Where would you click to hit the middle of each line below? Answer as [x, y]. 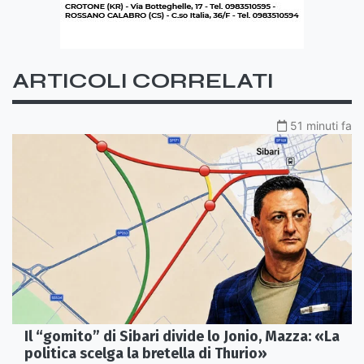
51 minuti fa [321, 125]
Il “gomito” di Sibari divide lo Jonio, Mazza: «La [182, 337]
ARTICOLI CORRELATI [143, 80]
